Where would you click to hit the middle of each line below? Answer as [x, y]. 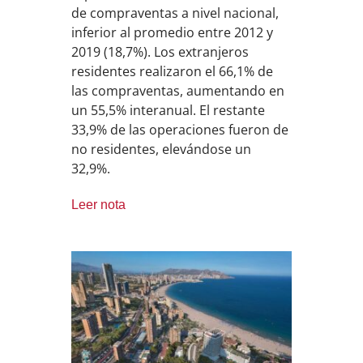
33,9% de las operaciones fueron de [180, 129]
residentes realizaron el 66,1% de [173, 71]
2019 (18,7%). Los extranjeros [160, 51]
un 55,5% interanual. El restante [169, 110]
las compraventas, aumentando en [178, 90]
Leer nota [99, 204]
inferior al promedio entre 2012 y [173, 32]
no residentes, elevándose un [162, 149]
